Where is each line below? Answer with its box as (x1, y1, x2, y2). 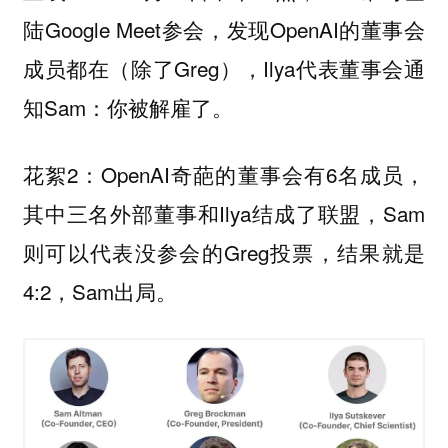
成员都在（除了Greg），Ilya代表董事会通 (22, 53, 426, 84)
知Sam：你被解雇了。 (22, 92, 233, 123)
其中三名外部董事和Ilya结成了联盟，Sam (22, 197, 426, 228)
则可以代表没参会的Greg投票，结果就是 (22, 236, 426, 267)
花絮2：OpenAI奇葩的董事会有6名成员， (22, 158, 426, 189)
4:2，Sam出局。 (22, 275, 177, 306)
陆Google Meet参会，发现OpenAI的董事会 (22, 14, 426, 45)
